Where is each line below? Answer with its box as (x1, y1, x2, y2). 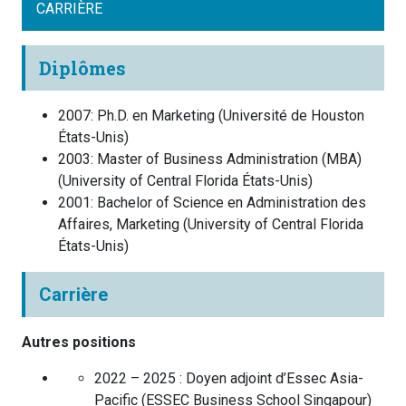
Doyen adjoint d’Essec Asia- (186, 369, 363, 387)
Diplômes (39, 55, 126, 80)
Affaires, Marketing (58, 215, 179, 233)
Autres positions (22, 333, 136, 351)
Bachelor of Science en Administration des (97, 193, 366, 211)
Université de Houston (223, 106, 364, 124)
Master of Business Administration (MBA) (97, 150, 362, 168)
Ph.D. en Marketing (97, 106, 215, 124)
